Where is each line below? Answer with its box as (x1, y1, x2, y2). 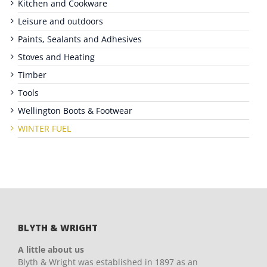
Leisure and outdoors (18, 15, 103, 27)
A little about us (18, 244, 84, 256)
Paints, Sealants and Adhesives (18, 33, 142, 45)
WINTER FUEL (18, 123, 71, 135)
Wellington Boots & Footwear (18, 105, 132, 117)
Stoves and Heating (18, 51, 95, 63)
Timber (18, 69, 46, 81)
